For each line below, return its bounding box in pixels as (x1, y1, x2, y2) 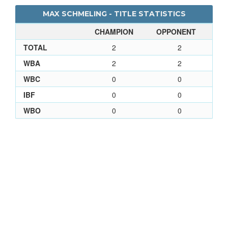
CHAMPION (95, 26, 133, 37)
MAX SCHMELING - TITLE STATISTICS (42, 9, 186, 18)
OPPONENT (156, 26, 196, 37)
